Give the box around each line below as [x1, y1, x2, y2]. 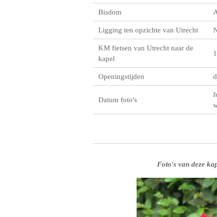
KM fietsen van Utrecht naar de [98, 44, 194, 52]
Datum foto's [98, 96, 138, 104]
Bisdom [98, 8, 122, 16]
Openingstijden [98, 73, 145, 80]
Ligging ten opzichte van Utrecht [98, 26, 199, 34]
